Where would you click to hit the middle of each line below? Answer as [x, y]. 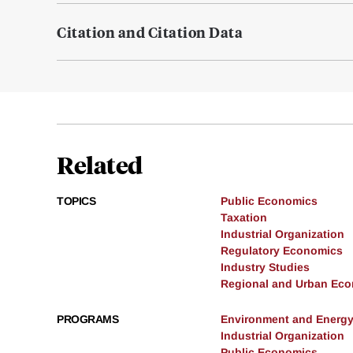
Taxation [244, 218]
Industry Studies [265, 268]
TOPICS [76, 201]
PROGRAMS [87, 320]
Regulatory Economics [282, 251]
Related [100, 165]
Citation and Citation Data [150, 32]
